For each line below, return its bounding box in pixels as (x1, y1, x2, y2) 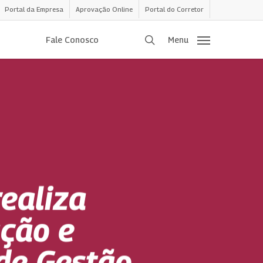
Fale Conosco (46, 34, 99, 45)
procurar (154, 32, 194, 45)
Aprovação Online (76, 5, 133, 13)
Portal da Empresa (5, 5, 63, 13)
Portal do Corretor (145, 5, 204, 13)
